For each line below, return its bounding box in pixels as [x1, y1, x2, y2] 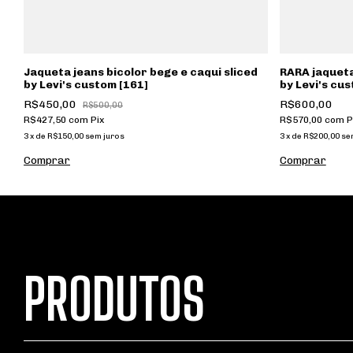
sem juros [85, 131, 124, 141]
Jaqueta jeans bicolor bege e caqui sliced [24, 65, 258, 79]
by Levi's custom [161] [24, 77, 148, 91]
